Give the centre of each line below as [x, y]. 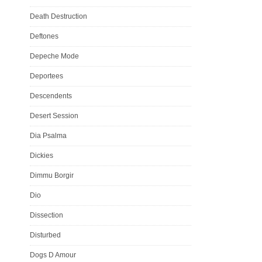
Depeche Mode [54, 56]
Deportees [46, 76]
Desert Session [54, 116]
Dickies [42, 155]
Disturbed [45, 235]
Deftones [44, 36]
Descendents [51, 96]
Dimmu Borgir [52, 175]
